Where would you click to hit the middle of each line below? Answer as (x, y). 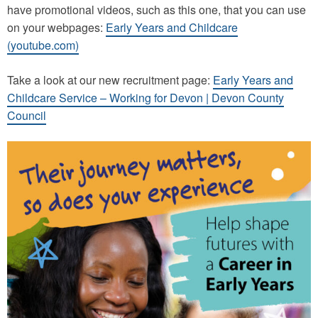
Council (27, 116)
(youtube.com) (43, 45)
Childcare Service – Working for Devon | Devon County (146, 98)
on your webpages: (56, 28)
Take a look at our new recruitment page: (110, 80)
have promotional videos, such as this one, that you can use (157, 10)
